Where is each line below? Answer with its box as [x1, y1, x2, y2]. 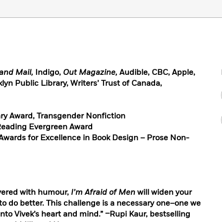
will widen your [135, 187, 192, 198]
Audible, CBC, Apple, [117, 67, 195, 78]
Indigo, [35, 67, 63, 78]
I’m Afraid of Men [71, 187, 135, 198]
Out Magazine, [63, 67, 117, 78]
